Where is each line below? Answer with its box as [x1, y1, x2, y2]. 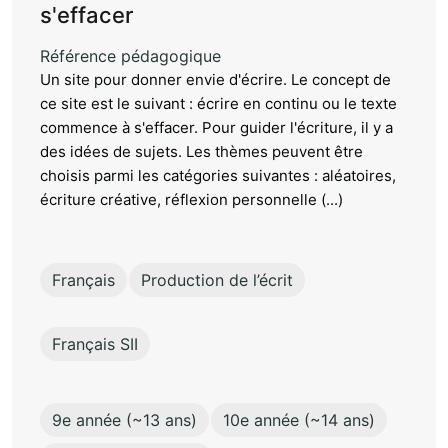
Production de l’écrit [141, 269, 293, 290]
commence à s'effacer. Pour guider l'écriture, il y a [40, 117, 393, 137]
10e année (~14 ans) [223, 409, 375, 430]
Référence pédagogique [40, 45, 221, 66]
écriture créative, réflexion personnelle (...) [40, 189, 343, 209]
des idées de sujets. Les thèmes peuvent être [40, 141, 363, 161]
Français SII [52, 333, 138, 354]
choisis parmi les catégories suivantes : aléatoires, [40, 165, 396, 185]
